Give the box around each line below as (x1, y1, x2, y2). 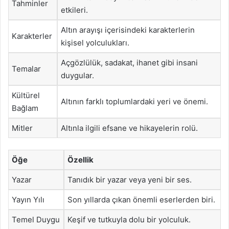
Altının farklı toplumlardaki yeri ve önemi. (61, 97, 208, 106)
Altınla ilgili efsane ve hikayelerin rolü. (61, 123, 198, 133)
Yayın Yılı (12, 194, 44, 204)
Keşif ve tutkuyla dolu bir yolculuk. (67, 214, 191, 224)
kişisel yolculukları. (61, 38, 129, 48)
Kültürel (12, 90, 40, 100)
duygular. (61, 71, 94, 80)
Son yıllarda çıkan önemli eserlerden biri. (67, 194, 215, 204)
